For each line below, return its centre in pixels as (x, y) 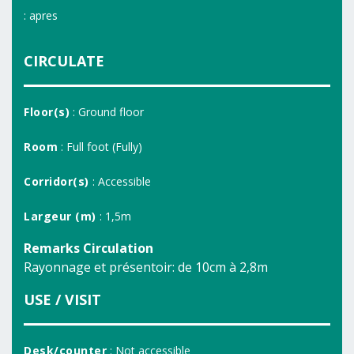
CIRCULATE (64, 61)
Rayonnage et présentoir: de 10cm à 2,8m (146, 267)
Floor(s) (47, 112)
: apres (41, 15)
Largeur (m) (60, 216)
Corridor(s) (56, 181)
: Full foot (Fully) (100, 147)
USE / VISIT (62, 299)
